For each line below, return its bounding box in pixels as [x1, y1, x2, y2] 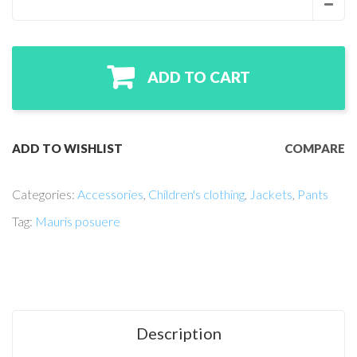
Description [135, 324, 222, 343]
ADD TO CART [147, 68, 250, 87]
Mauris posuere [35, 214, 120, 229]
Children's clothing [148, 186, 245, 202]
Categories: [12, 186, 77, 202]
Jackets [249, 186, 292, 202]
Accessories [77, 186, 143, 202]
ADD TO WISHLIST [12, 141, 123, 156]
